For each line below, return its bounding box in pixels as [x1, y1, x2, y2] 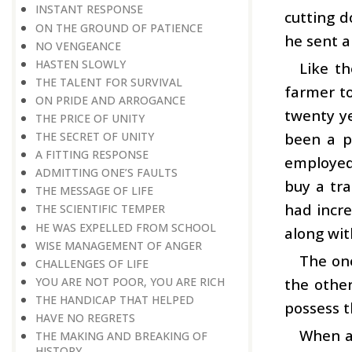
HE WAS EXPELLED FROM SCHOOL [35, 219, 216, 235]
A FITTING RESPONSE [35, 147, 148, 163]
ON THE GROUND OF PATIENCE [35, 20, 203, 35]
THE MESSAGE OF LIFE [35, 183, 153, 199]
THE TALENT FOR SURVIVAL [35, 74, 182, 90]
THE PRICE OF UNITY [35, 111, 145, 126]
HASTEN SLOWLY [35, 56, 126, 71]
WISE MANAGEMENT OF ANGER [35, 237, 202, 253]
